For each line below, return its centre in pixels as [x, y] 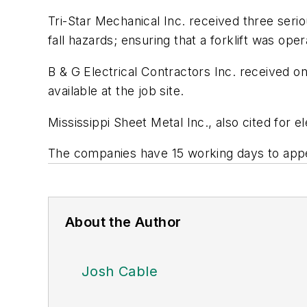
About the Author [123, 222]
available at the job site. [116, 90]
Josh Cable [120, 272]
